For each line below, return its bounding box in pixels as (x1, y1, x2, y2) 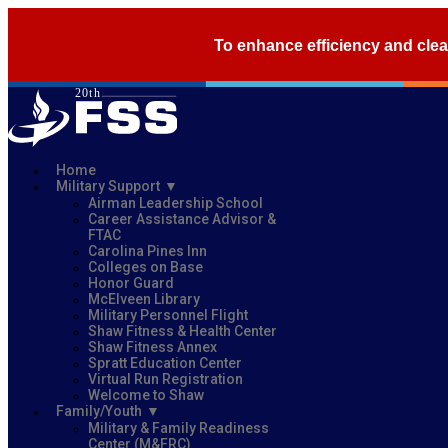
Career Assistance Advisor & (88, 210, 276, 227)
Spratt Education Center (88, 354, 242, 371)
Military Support (56, 177, 160, 194)
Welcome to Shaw (88, 386, 204, 403)
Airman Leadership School (88, 194, 263, 211)
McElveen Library (88, 290, 200, 307)
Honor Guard (88, 274, 174, 291)
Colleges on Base (88, 258, 203, 275)
